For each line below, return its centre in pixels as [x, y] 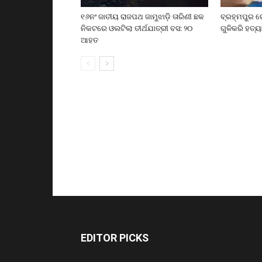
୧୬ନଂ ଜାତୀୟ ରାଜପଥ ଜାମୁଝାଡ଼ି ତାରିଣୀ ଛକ [142, 16]
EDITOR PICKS [115, 237]
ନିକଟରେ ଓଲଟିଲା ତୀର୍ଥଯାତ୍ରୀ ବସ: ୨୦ [137, 28]
